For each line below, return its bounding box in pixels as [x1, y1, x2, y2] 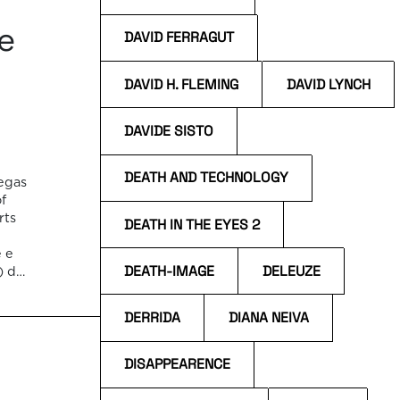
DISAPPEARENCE [124, 355, 231, 374]
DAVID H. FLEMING [124, 75, 239, 94]
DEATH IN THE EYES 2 [124, 215, 261, 234]
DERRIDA [124, 309, 181, 328]
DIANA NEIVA [228, 309, 309, 328]
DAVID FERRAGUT [124, 29, 235, 47]
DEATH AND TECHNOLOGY [124, 169, 289, 187]
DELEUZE [262, 262, 321, 280]
